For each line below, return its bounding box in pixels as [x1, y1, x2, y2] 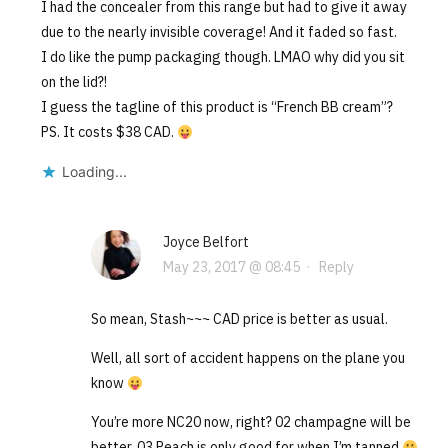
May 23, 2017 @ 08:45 [162, 258, 300, 277]
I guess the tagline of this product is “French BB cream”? [40, 98, 393, 117]
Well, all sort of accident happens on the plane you [90, 349, 405, 368]
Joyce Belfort [162, 233, 249, 252]
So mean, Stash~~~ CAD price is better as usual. [90, 310, 388, 329]
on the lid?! [40, 73, 107, 92]
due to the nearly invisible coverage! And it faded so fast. [40, 23, 397, 42]
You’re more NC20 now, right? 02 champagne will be [90, 413, 411, 432]
